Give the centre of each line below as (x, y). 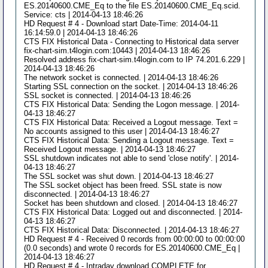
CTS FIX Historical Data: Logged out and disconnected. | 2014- (133, 212)
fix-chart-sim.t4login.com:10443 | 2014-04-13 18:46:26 (117, 51)
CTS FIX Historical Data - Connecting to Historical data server (132, 42)
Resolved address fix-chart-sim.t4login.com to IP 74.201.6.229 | (135, 60)
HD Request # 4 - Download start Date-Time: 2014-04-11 (121, 24)
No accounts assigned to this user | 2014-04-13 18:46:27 (122, 131)
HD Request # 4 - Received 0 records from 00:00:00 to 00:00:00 (135, 239)
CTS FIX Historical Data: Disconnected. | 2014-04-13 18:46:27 (132, 230)
